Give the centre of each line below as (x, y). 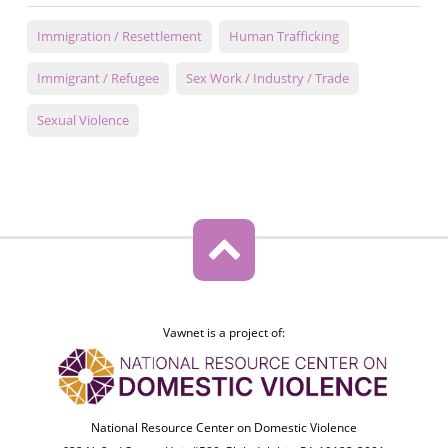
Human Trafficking (283, 36)
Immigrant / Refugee (97, 78)
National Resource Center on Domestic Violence (223, 428)
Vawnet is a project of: (223, 333)
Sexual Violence (82, 120)
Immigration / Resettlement (119, 36)
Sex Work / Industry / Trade (267, 78)
